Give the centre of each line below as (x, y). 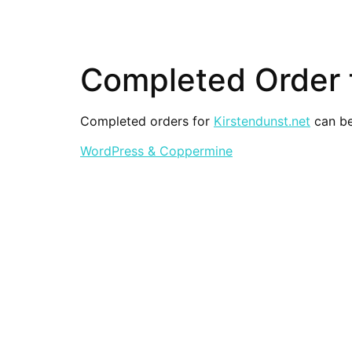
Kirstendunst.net (262, 121)
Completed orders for (147, 121)
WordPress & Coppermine (156, 151)
